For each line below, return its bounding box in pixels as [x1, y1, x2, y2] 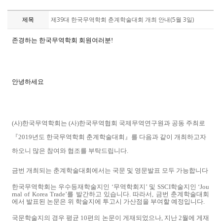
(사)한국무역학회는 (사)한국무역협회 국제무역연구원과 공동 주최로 [12, 119, 205, 127]
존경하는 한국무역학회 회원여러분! [12, 37, 113, 44]
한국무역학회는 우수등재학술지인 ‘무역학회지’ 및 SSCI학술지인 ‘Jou [12, 183, 209, 190]
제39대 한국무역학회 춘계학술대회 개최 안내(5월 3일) [51, 15, 194, 24]
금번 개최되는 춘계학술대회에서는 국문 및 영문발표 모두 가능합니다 [12, 167, 208, 174]
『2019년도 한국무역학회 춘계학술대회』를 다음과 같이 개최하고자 [12, 133, 206, 141]
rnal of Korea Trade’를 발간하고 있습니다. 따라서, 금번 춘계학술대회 [12, 190, 209, 198]
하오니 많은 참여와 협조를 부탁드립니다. [12, 147, 128, 154]
